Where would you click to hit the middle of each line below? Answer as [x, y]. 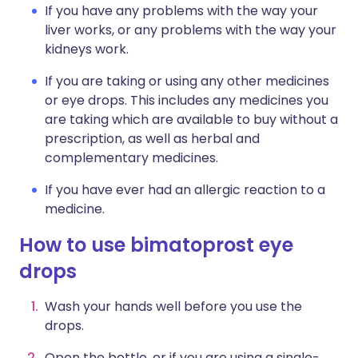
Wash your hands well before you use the [173, 306]
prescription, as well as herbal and [152, 139]
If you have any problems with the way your [181, 11]
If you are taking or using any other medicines [187, 81]
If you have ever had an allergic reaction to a [185, 190]
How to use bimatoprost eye [156, 245]
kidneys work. [87, 49]
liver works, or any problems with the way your [191, 30]
